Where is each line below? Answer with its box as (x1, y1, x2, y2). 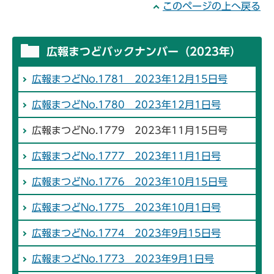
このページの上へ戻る (163, 1, 261, 12)
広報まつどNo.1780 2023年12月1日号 (32, 100, 221, 110)
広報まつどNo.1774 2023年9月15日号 (32, 228, 221, 239)
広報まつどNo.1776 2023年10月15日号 (32, 177, 228, 187)
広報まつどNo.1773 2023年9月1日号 (32, 254, 214, 264)
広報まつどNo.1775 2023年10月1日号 (32, 202, 221, 213)
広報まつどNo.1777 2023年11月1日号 (32, 151, 221, 161)
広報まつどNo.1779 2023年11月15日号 (32, 125, 228, 136)
